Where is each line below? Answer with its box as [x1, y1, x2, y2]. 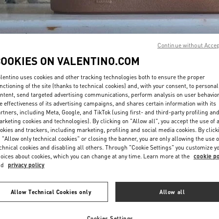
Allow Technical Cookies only [10, 188, 92, 196]
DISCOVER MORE [171, 71, 213, 78]
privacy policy [8, 161, 44, 169]
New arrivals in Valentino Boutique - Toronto [44, 125, 175, 133]
